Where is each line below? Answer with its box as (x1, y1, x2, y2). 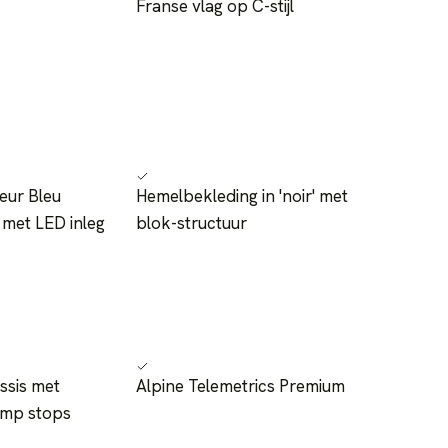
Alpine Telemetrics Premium (136, 375, 345, 398)
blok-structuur (136, 212, 247, 235)
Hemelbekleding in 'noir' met (136, 185, 348, 208)
